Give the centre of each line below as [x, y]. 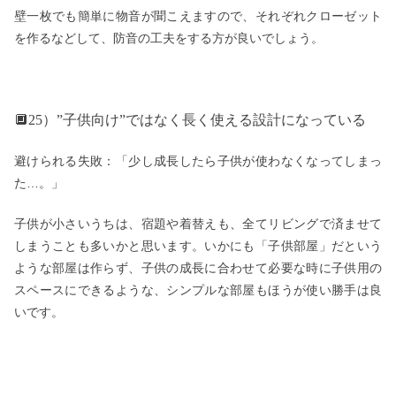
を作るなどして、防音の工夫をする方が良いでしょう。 [169, 38]
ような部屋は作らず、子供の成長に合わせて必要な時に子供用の [198, 268]
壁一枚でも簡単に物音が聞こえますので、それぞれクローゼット [198, 16]
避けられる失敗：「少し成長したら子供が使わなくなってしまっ [198, 160]
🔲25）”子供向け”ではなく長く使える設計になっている [190, 120]
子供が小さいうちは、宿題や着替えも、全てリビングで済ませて [198, 224]
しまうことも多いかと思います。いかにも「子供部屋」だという [198, 246]
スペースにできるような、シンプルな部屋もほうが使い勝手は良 [198, 290]
